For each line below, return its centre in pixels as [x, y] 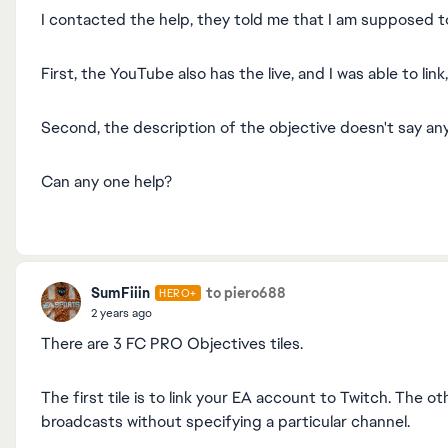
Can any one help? [106, 181]
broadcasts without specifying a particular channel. [225, 421]
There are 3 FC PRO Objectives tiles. [172, 343]
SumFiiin [120, 292]
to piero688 [245, 292]
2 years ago [121, 312]
